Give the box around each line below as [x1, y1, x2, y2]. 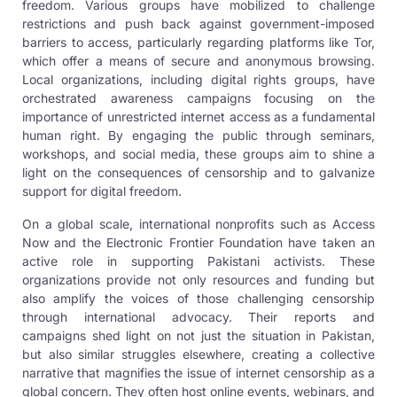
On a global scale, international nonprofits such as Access [22, 216, 375, 232]
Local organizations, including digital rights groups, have [22, 72, 375, 88]
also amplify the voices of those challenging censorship [22, 291, 375, 307]
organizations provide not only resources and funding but [22, 272, 375, 288]
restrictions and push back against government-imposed [22, 16, 375, 32]
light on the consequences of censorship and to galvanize [22, 165, 375, 181]
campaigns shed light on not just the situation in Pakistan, [22, 328, 375, 344]
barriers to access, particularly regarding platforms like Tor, [22, 35, 375, 51]
